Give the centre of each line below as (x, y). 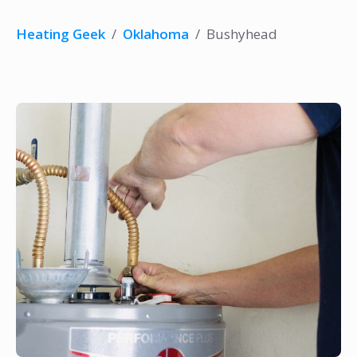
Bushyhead (242, 34)
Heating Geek (61, 34)
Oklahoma (156, 34)
